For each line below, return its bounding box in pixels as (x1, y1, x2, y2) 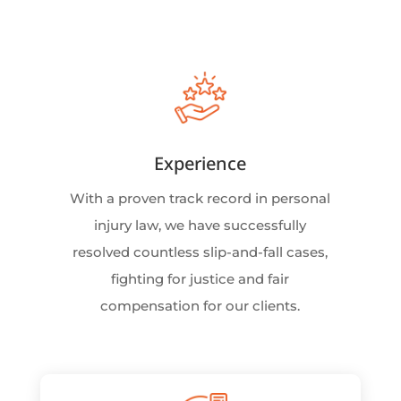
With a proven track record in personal (70, 190, 331, 208)
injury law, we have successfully (94, 217, 307, 235)
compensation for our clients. (100, 297, 301, 315)
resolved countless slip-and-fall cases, (73, 243, 328, 261)
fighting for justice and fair (111, 270, 290, 288)
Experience (154, 151, 247, 176)
